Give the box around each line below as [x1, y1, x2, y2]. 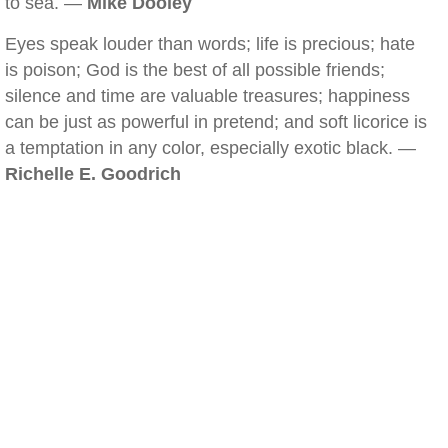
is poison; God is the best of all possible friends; [5, 60, 385, 80]
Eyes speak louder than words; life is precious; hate [5, 34, 415, 54]
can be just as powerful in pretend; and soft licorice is [5, 112, 427, 132]
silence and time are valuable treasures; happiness [5, 86, 410, 106]
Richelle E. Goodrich [5, 164, 181, 184]
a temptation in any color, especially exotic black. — [5, 138, 416, 158]
